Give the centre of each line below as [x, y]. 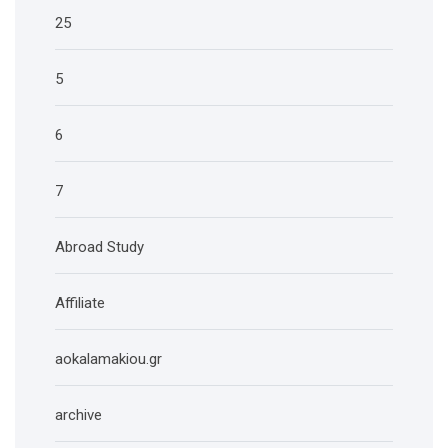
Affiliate [80, 303]
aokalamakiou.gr [108, 359]
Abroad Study [99, 247]
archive [78, 415]
